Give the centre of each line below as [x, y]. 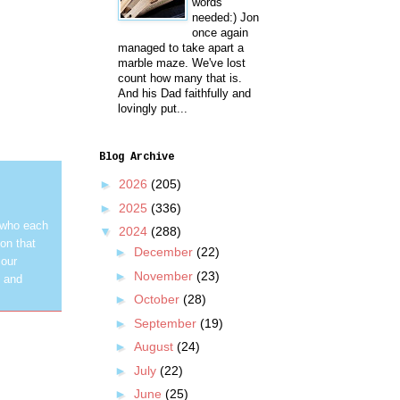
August [155, 347]
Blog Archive [137, 157]
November [165, 275]
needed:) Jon [225, 18]
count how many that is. [180, 79]
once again [220, 33]
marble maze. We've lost [182, 63]
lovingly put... [153, 109]
